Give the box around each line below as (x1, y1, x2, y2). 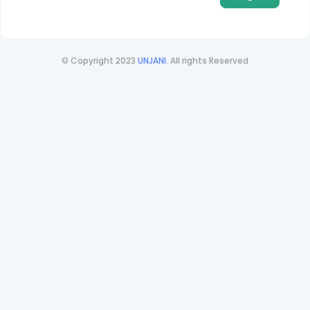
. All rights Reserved (166, 55, 248, 67)
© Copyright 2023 (62, 55, 138, 67)
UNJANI (138, 55, 166, 67)
